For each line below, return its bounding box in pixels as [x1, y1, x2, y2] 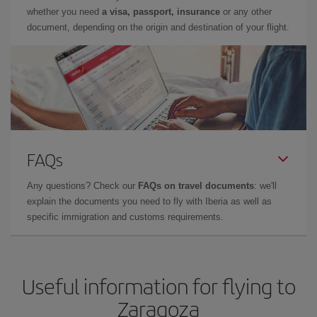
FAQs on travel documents [138, 180, 254, 191]
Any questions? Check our [27, 180, 138, 191]
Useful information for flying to [21, 271, 296, 301]
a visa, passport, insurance [102, 6, 220, 17]
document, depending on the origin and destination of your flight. [27, 22, 289, 33]
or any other [220, 6, 272, 17]
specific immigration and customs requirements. [27, 212, 224, 222]
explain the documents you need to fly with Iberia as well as [27, 196, 272, 207]
